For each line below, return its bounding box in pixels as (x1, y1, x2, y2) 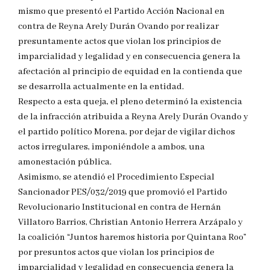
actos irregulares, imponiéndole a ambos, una (18, 142, 205, 153)
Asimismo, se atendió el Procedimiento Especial (18, 172, 215, 183)
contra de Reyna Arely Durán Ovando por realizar (18, 21, 219, 33)
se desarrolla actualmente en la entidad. (18, 81, 184, 93)
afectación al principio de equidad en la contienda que (18, 66, 242, 78)
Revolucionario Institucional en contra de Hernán (18, 202, 221, 213)
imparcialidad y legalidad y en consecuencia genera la (18, 51, 240, 63)
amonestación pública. (18, 157, 111, 168)
